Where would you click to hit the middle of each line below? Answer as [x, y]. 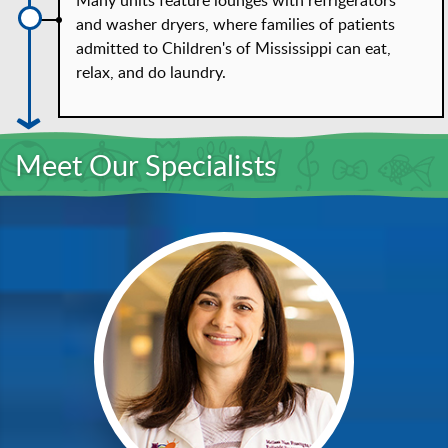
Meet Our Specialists [146, 165]
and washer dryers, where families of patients [236, 24]
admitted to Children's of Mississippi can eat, [234, 48]
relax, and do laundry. [151, 72]
